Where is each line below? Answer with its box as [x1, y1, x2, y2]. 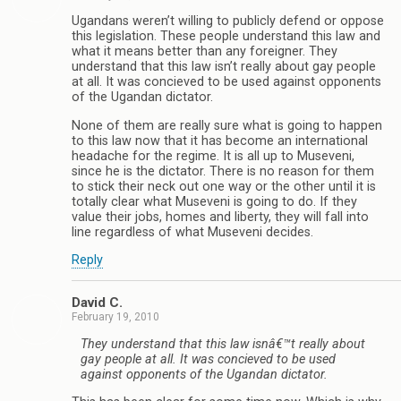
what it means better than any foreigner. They [72, 44, 337, 60]
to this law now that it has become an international [72, 132, 368, 149]
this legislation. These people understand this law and [72, 29, 380, 45]
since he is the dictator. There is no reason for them [72, 163, 374, 179]
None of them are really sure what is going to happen [72, 117, 382, 133]
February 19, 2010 [72, 311, 159, 324]
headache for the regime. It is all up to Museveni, [72, 148, 354, 164]
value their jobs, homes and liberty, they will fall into [72, 209, 369, 225]
